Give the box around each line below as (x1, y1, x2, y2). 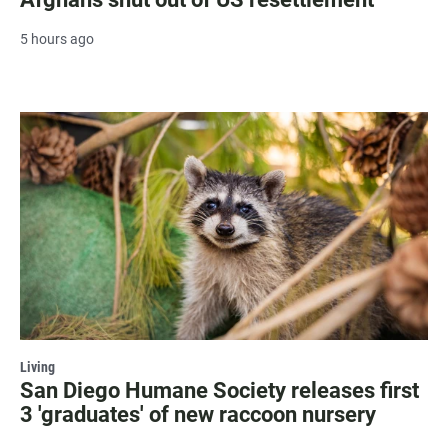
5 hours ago (20, 31, 94, 48)
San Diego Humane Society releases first (20, 377, 419, 403)
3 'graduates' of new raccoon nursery (20, 401, 376, 427)
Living (20, 358, 55, 375)
